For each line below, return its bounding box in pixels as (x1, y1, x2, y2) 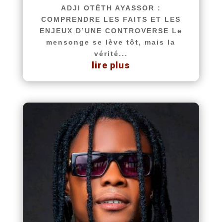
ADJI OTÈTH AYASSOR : (60, 4, 161, 12)
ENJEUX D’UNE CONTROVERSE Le (39, 27, 182, 35)
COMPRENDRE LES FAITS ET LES (41, 15, 181, 24)
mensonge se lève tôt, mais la (46, 38, 176, 47)
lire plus (92, 60, 130, 71)
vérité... (94, 50, 128, 58)
